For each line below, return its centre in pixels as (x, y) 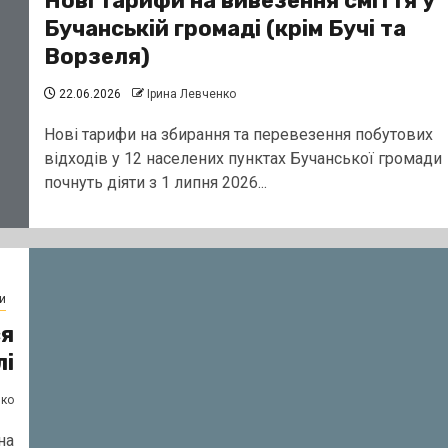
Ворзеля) (96, 56)
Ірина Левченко (191, 93)
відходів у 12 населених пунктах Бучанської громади (242, 158)
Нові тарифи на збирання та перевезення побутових (238, 134)
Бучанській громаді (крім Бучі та (224, 28)
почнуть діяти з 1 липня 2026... (155, 182)
